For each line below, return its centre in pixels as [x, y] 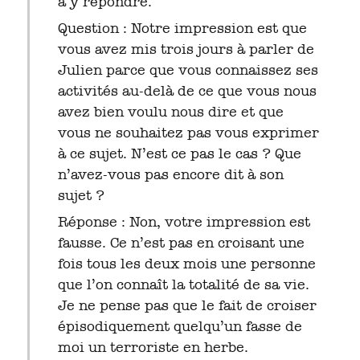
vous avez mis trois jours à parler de [186, 49]
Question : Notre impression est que [182, 28]
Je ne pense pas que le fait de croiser [187, 305]
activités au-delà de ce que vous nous [187, 90]
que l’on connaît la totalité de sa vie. [183, 284]
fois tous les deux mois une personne [186, 263]
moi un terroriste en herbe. [153, 347]
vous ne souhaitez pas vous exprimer [188, 132]
